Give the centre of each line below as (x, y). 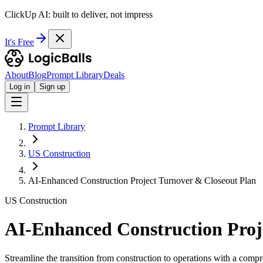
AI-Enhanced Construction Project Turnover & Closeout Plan (142, 181)
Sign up (52, 87)
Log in (20, 87)
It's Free (19, 42)
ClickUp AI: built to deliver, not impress (79, 14)
